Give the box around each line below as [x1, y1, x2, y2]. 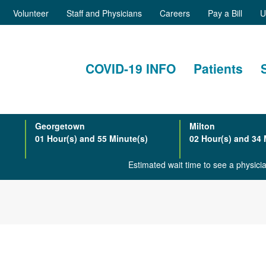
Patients [194, 59, 243, 77]
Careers [160, 7, 190, 19]
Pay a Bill [208, 7, 242, 19]
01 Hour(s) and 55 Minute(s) [34, 132, 148, 144]
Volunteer [13, 7, 49, 19]
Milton [189, 120, 215, 132]
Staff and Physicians [66, 7, 142, 19]
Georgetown [34, 120, 85, 132]
